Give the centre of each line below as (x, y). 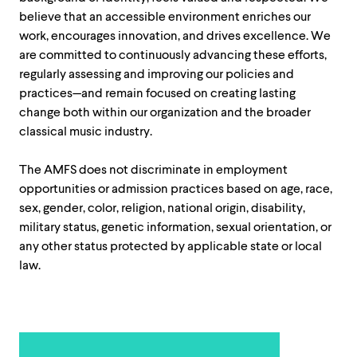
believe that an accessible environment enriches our (165, 17)
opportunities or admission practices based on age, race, (176, 189)
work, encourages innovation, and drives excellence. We (175, 36)
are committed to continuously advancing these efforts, (173, 55)
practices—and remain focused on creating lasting (157, 93)
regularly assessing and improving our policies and (157, 74)
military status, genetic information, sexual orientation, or (175, 227)
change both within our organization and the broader (165, 112)
